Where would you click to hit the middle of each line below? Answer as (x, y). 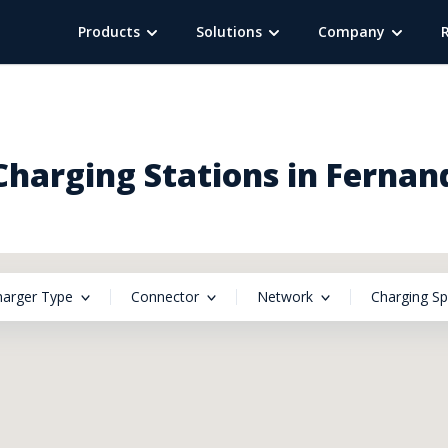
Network (285, 296)
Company (351, 31)
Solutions (229, 31)
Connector (165, 296)
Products (109, 31)
